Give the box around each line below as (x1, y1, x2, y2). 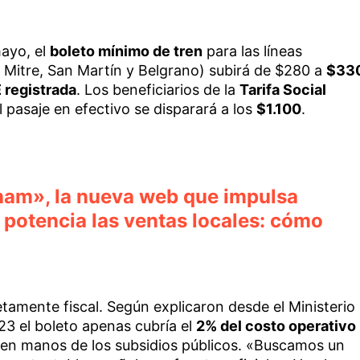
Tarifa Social (239, 80, 326, 98)
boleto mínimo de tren (49, 42, 202, 59)
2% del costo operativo (195, 317, 356, 334)
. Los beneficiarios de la (76, 80, 239, 98)
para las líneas (202, 42, 302, 59)
